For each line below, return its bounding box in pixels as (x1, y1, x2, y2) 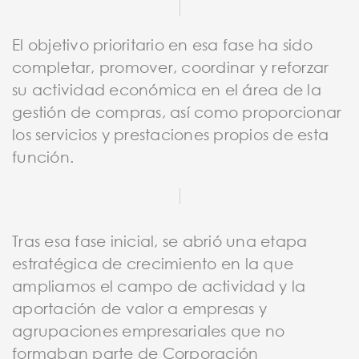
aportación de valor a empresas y (12, 298, 267, 317)
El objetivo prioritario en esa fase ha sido (12, 34, 313, 54)
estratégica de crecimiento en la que (12, 253, 293, 272)
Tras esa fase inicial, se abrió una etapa (12, 231, 308, 250)
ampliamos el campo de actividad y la (12, 276, 305, 295)
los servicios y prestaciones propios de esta (12, 124, 329, 143)
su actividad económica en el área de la (12, 79, 321, 99)
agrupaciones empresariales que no (12, 321, 285, 340)
